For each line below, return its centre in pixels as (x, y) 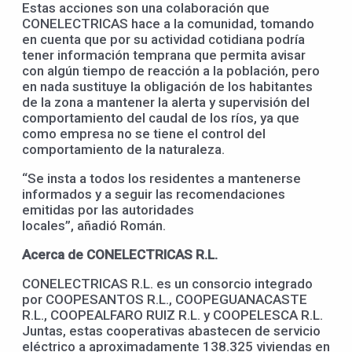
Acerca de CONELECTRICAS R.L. (120, 254)
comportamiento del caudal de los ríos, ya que (161, 117)
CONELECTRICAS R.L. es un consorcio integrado (167, 283)
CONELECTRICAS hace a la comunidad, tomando (168, 23)
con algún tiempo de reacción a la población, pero (171, 70)
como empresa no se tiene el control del (144, 133)
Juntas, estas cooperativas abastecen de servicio (171, 330)
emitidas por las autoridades (108, 209)
